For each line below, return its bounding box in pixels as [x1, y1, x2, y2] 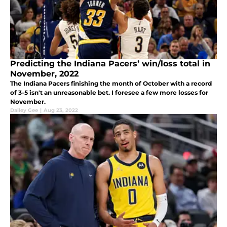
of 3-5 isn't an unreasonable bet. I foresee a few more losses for [10, 89, 208, 97]
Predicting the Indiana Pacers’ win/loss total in [10, 59, 210, 69]
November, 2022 [10, 69, 79, 79]
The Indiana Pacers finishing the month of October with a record [10, 80, 212, 88]
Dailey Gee [10, 107, 38, 114]
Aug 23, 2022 [44, 107, 78, 114]
